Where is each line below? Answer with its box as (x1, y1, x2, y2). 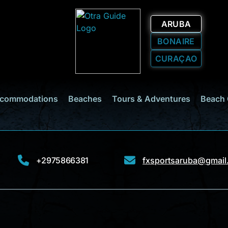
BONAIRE (157, 36, 195, 46)
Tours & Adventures (112, 94, 190, 104)
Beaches (68, 94, 102, 104)
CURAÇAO (155, 53, 197, 64)
